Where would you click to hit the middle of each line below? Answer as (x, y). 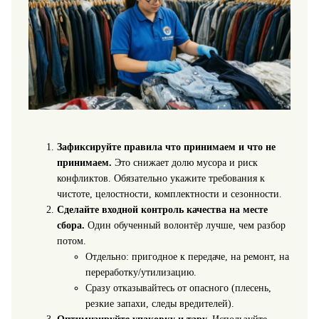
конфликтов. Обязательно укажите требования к (161, 178)
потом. (71, 241)
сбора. (70, 225)
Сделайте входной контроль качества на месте (162, 209)
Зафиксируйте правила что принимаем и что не (166, 147)
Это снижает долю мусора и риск (184, 162)
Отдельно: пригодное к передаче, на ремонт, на (187, 256)
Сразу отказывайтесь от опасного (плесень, (178, 288)
